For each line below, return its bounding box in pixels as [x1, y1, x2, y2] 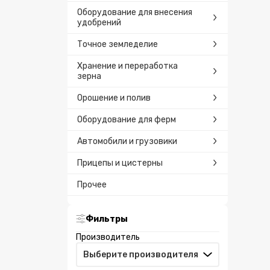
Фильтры [86, 213, 128, 224]
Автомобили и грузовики [77, 136, 177, 146]
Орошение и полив [77, 92, 151, 103]
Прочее [77, 179, 107, 190]
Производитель [76, 231, 140, 242]
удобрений [77, 17, 121, 28]
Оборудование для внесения [77, 7, 192, 17]
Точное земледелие [77, 39, 158, 49]
